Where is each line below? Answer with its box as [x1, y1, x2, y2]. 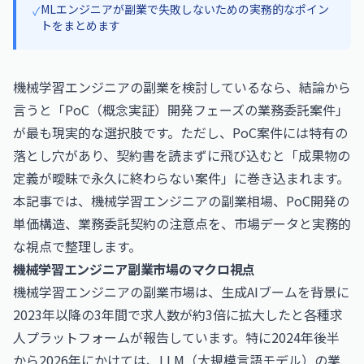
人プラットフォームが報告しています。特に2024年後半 [13, 327, 340, 347]
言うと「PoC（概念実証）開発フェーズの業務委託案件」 [13, 100, 349, 119]
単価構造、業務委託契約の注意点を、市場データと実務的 [13, 214, 351, 233]
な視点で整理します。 [13, 236, 141, 256]
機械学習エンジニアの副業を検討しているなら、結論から [13, 77, 351, 97]
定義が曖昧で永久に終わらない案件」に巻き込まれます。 [13, 168, 349, 188]
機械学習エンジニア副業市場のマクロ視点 [13, 259, 255, 279]
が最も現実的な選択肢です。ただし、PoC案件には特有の [13, 123, 348, 142]
